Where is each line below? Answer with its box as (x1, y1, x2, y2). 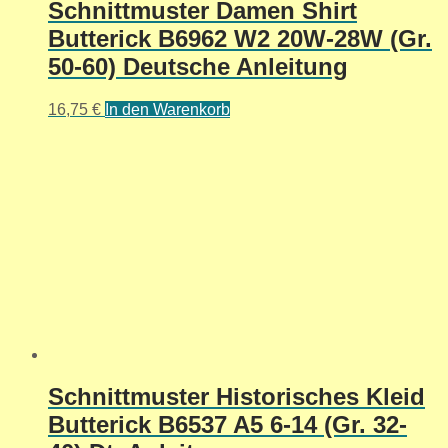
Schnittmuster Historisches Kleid (48, 383, 425, 411)
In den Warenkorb (105, 100, 230, 118)
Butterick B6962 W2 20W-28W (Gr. (48, 24, 432, 52)
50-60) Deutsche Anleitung (48, 52, 348, 80)
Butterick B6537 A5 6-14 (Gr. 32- (48, 411, 407, 439)
